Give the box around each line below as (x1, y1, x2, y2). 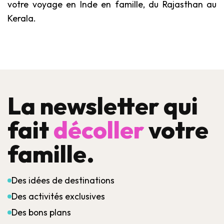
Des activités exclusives (11, 190, 105, 202)
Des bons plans (11, 206, 71, 218)
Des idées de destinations (11, 174, 114, 186)
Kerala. (7, 12, 36, 24)
